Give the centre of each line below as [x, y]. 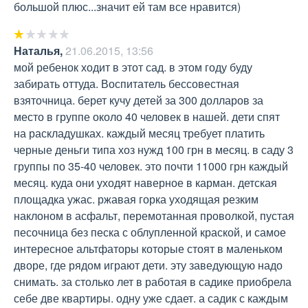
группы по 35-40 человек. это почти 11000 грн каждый [151, 166]
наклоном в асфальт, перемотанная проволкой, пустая [154, 216]
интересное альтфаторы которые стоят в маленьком [148, 249]
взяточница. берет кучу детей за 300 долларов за [139, 100]
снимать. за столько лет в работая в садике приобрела [153, 282]
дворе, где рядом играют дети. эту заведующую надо [148, 265]
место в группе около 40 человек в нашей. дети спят [147, 117]
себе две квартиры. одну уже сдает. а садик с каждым [151, 298]
